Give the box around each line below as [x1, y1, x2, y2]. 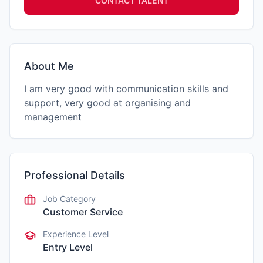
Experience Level [43, 229, 109, 239]
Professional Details [24, 169, 125, 181]
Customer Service [43, 206, 123, 218]
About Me [24, 60, 74, 72]
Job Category [43, 194, 96, 204]
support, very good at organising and [24, 97, 191, 109]
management [24, 111, 82, 123]
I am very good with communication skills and [24, 83, 228, 95]
